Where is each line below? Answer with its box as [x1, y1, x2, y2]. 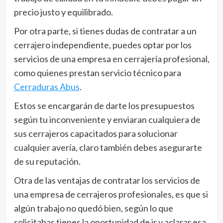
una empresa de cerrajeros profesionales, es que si [13, 188, 208, 200]
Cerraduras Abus [13, 81, 80, 92]
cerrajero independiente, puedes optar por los [13, 39, 192, 50]
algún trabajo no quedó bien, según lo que [13, 202, 173, 214]
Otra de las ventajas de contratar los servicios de [13, 174, 200, 186]
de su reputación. [13, 155, 82, 167]
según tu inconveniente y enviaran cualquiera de [13, 113, 201, 125]
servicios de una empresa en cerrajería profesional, [13, 53, 210, 64]
